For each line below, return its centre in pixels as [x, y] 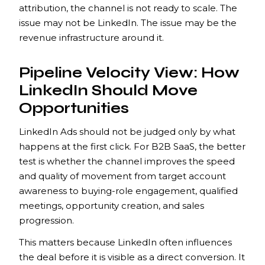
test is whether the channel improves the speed [127, 161]
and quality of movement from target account [122, 176]
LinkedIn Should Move [108, 90]
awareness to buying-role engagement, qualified [128, 190]
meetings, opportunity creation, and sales [112, 205]
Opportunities [74, 108]
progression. [46, 220]
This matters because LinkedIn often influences [125, 242]
